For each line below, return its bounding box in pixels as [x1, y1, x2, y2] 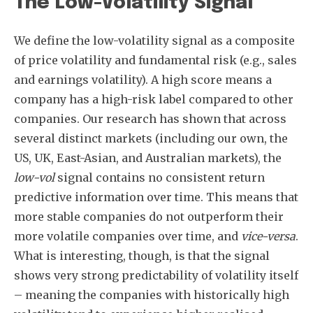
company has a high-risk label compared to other [14, 92, 293, 106]
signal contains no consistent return [54, 170, 265, 184]
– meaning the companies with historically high [14, 288, 289, 302]
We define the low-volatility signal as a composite [14, 34, 295, 48]
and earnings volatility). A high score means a [14, 73, 272, 87]
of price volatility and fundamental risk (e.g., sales [14, 53, 297, 67]
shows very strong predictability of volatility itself [14, 268, 298, 282]
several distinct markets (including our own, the [14, 131, 288, 145]
